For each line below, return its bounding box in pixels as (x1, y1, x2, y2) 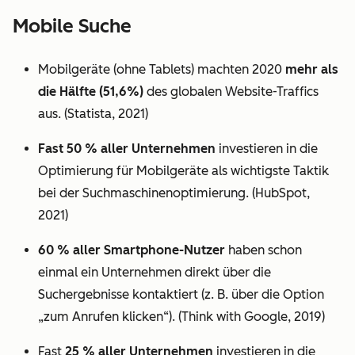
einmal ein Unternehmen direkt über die (38, 265, 271, 280)
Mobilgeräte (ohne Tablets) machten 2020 (38, 62, 285, 77)
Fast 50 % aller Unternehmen (38, 141, 216, 156)
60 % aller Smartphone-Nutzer (38, 242, 225, 258)
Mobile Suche (13, 14, 132, 37)
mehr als (285, 62, 338, 77)
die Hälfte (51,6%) (38, 84, 143, 99)
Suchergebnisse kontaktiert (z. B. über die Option (38, 287, 324, 302)
